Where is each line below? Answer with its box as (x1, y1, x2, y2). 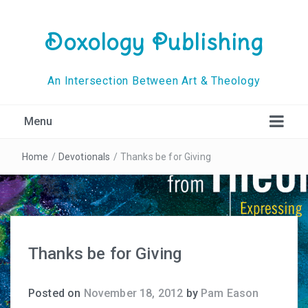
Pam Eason (200, 287, 259, 300)
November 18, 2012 (83, 287, 184, 300)
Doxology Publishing (44, 28, 264, 56)
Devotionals (58, 151, 111, 162)
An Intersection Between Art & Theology (47, 74, 261, 87)
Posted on (28, 287, 84, 300)
